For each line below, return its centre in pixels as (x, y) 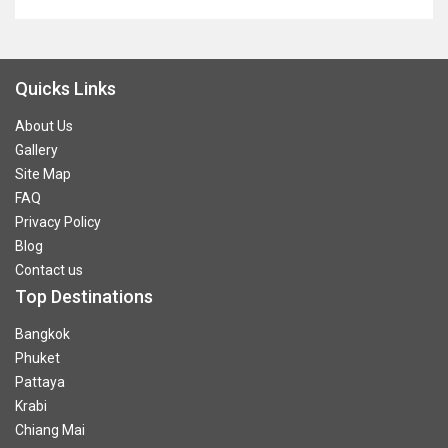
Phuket (37, 357)
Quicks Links (65, 88)
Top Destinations (84, 296)
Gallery (36, 149)
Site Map (43, 173)
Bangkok (42, 333)
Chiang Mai (50, 429)
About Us (44, 125)
